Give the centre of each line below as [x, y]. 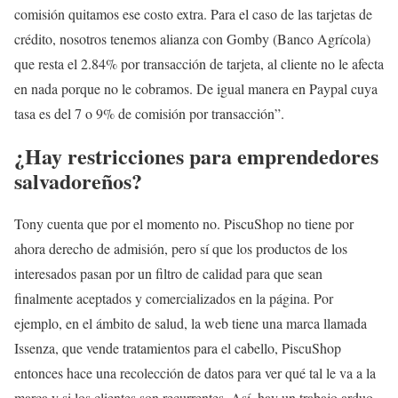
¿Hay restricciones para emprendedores [196, 156]
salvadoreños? [78, 181]
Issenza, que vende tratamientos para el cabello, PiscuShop [178, 348]
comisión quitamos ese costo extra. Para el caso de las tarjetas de [193, 14]
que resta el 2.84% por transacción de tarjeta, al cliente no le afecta [199, 64]
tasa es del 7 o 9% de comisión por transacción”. [149, 114]
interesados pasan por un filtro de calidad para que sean [168, 274]
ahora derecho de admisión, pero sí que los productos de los [181, 249]
